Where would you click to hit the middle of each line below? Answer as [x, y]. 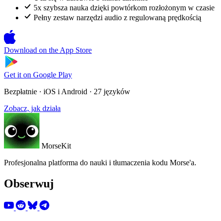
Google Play [53, 75]
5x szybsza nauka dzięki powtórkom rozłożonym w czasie [124, 8]
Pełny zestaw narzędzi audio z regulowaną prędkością [117, 18]
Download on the [31, 50]
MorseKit [56, 146]
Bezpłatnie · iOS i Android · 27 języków [67, 92]
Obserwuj [29, 184]
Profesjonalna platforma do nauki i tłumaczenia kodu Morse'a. [100, 163]
